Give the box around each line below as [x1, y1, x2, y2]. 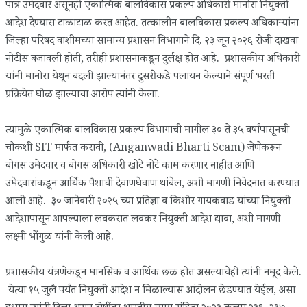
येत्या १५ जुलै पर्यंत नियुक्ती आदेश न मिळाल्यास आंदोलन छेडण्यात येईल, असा [5, 282, 295, 300]
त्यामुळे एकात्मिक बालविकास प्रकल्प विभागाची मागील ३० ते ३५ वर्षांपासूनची [5, 122, 289, 140]
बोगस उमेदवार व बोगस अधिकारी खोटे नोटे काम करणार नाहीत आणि [5, 158, 254, 175]
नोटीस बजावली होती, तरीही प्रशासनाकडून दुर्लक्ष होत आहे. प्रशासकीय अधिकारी [5, 51, 300, 69]
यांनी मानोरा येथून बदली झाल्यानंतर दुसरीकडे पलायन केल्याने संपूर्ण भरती [5, 69, 275, 86]
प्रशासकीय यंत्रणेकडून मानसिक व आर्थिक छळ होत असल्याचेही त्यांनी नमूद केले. [5, 265, 302, 282]
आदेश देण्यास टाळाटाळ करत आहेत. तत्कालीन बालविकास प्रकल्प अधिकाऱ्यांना [5, 15, 299, 33]
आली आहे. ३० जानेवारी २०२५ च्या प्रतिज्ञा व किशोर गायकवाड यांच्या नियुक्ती [5, 193, 291, 211]
